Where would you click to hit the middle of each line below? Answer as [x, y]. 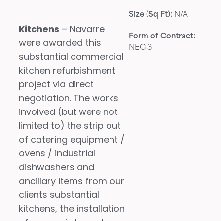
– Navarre [82, 29]
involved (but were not [69, 112]
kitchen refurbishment [67, 70]
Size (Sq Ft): [152, 15]
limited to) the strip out [70, 126]
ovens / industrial [57, 153]
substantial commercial [72, 56]
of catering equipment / [72, 139]
